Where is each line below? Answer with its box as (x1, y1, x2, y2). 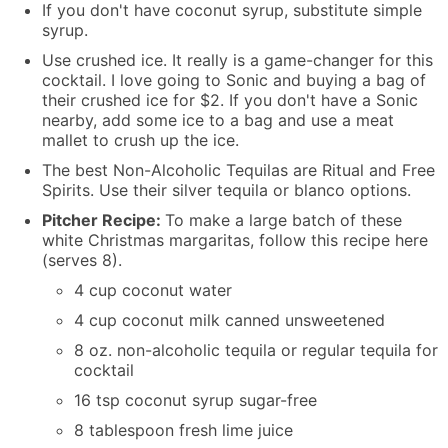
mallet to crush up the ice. (42, 129, 239, 150)
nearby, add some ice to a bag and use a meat (42, 109, 394, 130)
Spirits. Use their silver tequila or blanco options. (42, 179, 416, 200)
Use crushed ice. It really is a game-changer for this (42, 49, 433, 70)
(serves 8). (42, 249, 122, 270)
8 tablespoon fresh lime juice (74, 419, 293, 440)
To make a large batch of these (165, 209, 402, 230)
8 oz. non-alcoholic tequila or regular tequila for (74, 339, 438, 360)
